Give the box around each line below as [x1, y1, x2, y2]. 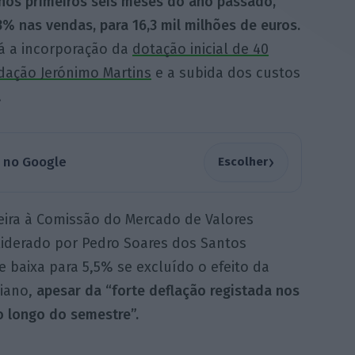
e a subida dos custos [151, 64, 300, 82]
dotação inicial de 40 [132, 40, 269, 59]
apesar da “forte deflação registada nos [36, 281, 300, 300]
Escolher [217, 155, 268, 170]
